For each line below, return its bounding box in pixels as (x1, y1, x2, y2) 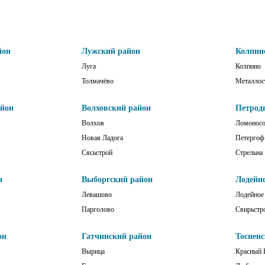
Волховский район (82, 103, 151, 112)
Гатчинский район (82, 231, 151, 241)
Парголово (82, 205, 114, 214)
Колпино (235, 62, 261, 70)
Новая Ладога (82, 133, 123, 142)
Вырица (82, 247, 105, 256)
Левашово (82, 190, 112, 199)
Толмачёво (82, 76, 114, 85)
